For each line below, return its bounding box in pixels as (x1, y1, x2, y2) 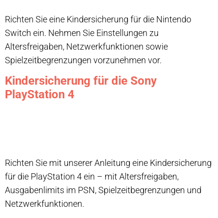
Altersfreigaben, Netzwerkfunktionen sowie (5, 41, 168, 52)
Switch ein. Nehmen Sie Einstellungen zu (5, 28, 159, 38)
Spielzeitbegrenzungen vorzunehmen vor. (5, 55, 162, 66)
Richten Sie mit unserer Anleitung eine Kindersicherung (5, 158, 212, 168)
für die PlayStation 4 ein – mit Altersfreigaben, (5, 171, 179, 182)
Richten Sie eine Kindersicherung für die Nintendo (5, 14, 191, 25)
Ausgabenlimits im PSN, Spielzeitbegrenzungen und (5, 185, 201, 196)
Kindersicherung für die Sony (5, 74, 157, 88)
